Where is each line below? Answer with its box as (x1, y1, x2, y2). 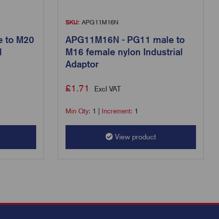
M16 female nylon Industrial (65, 46, 183, 57)
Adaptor (65, 58, 99, 69)
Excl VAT (94, 84, 121, 93)
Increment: (101, 107, 134, 115)
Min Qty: (65, 107, 92, 115)
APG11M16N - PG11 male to (65, 34, 185, 45)
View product (112, 132, 156, 141)
